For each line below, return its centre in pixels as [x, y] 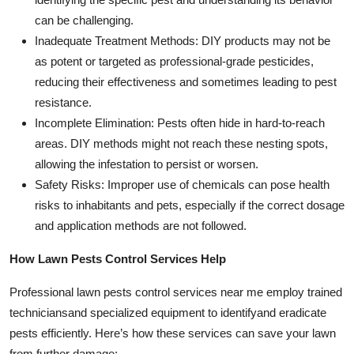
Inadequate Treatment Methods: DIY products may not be [183, 41]
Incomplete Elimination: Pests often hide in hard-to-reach [180, 123]
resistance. [63, 103]
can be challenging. [84, 21]
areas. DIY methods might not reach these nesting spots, [181, 144]
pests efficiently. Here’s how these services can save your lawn [173, 333]
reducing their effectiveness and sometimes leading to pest [186, 82]
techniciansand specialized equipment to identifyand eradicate [168, 313]
